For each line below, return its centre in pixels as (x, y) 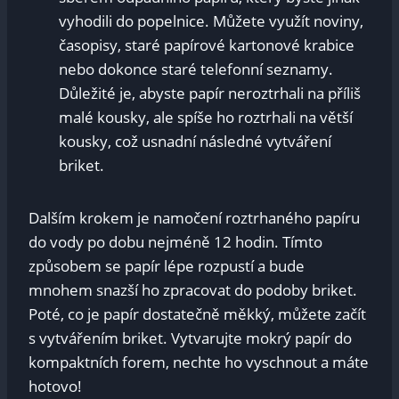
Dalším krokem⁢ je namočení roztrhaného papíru (194, 218)
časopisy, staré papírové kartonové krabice (207, 45)
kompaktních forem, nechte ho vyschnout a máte (199, 362)
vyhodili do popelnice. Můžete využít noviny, (211, 21)
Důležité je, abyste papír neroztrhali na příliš (210, 94)
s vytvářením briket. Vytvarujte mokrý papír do (190, 338)
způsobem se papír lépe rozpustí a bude (167, 266)
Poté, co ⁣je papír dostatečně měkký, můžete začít (197, 314)
